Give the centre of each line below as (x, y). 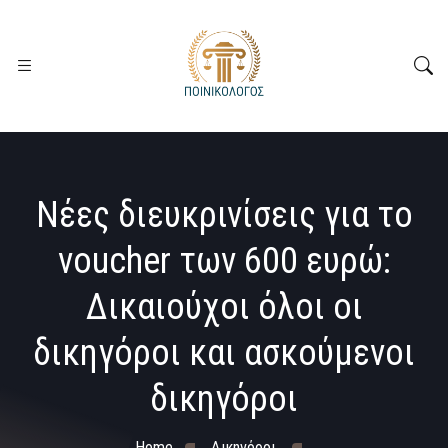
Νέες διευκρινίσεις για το (224, 215)
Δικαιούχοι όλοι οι (224, 307)
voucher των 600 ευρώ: (224, 261)
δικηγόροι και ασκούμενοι (224, 353)
